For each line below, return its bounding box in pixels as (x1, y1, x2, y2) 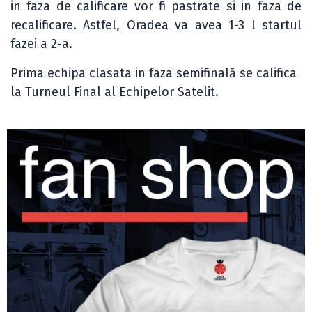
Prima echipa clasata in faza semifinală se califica (10, 65, 297, 81)
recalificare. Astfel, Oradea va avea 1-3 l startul (10, 17, 302, 33)
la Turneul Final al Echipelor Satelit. (10, 84, 219, 100)
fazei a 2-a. (10, 36, 72, 52)
